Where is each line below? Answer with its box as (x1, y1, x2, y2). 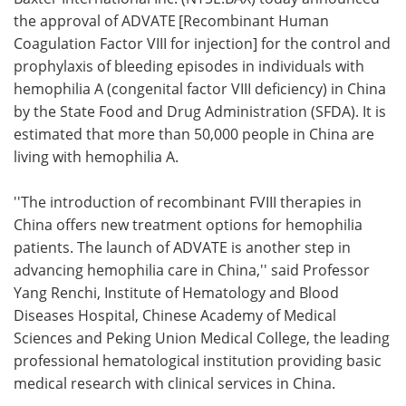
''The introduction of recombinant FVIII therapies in (14, 191, 362, 211)
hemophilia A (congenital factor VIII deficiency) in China (14, 78, 386, 98)
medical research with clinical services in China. (14, 372, 335, 392)
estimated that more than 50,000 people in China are (14, 123, 374, 143)
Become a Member (240, 67, 368, 86)
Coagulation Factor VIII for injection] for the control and (14, 33, 391, 53)
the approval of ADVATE (14, 10, 176, 30)
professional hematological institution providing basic (14, 350, 382, 370)
